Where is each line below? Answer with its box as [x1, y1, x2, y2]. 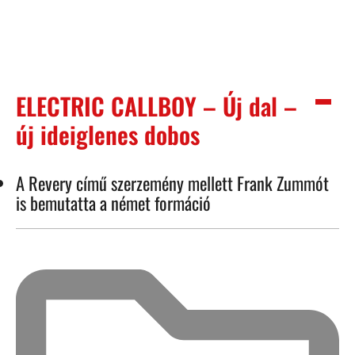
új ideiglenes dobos [16, 116, 200, 152]
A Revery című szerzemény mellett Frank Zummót [16, 169, 329, 196]
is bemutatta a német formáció [16, 189, 211, 216]
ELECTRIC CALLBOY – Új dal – [16, 87, 297, 124]
